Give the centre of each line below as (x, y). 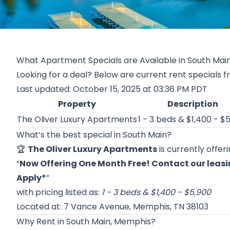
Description (193, 104)
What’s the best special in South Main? (94, 135)
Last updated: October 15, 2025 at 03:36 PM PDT (112, 89)
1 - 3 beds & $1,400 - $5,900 (156, 192)
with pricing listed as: (59, 192)
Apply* (31, 178)
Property (77, 104)
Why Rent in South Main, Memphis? (86, 222)
